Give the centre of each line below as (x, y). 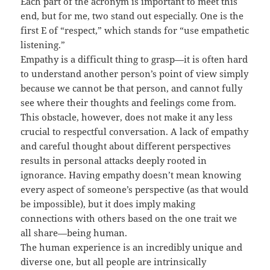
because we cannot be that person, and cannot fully (132, 88)
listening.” (43, 44)
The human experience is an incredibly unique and (132, 247)
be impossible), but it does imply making (108, 203)
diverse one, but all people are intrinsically (114, 261)
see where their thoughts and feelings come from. (129, 102)
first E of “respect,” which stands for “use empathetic (135, 30)
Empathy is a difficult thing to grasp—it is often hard (134, 59)
